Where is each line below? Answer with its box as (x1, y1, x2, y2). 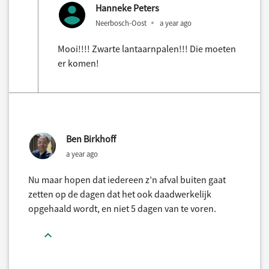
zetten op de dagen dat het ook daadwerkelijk (28, 188, 211, 201)
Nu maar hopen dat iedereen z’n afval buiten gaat (28, 174, 226, 186)
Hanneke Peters (95, 2, 159, 14)
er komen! (58, 57, 99, 70)
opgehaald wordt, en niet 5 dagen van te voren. (28, 202, 216, 215)
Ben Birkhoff (66, 133, 116, 145)
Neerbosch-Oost (95, 18, 147, 28)
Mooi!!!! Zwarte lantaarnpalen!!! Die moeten (58, 43, 236, 55)
